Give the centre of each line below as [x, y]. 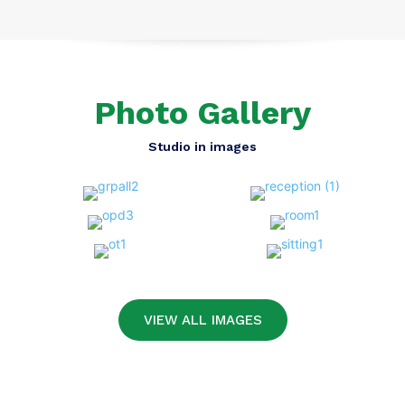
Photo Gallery [202, 113]
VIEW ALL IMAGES [202, 320]
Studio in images [202, 147]
